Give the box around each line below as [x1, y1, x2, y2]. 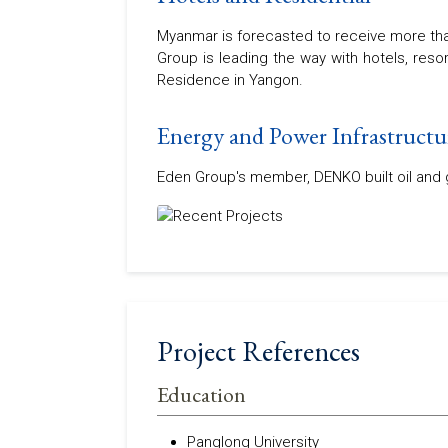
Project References [157, 333, 360, 369]
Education [157, 380, 246, 409]
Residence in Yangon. [157, 71, 303, 89]
